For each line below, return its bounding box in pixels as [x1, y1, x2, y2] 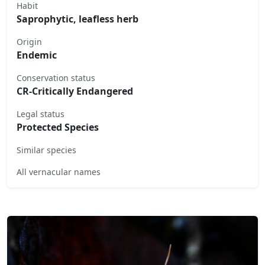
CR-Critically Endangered [17, 84, 133, 98]
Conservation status [17, 72, 95, 83]
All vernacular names [17, 166, 101, 177]
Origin [17, 35, 42, 47]
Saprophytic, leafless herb [17, 12, 138, 25]
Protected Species [17, 120, 99, 134]
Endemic [17, 48, 57, 62]
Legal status [17, 108, 64, 119]
